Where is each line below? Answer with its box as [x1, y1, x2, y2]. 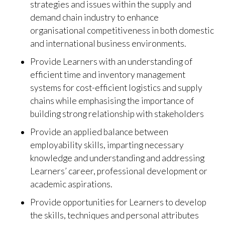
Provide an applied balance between [30, 127, 168, 137]
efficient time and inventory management [30, 69, 185, 80]
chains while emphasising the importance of [30, 95, 194, 106]
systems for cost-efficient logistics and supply [30, 82, 202, 93]
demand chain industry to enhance [30, 12, 159, 23]
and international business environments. [30, 38, 186, 49]
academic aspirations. [30, 179, 112, 189]
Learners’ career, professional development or [30, 166, 207, 176]
